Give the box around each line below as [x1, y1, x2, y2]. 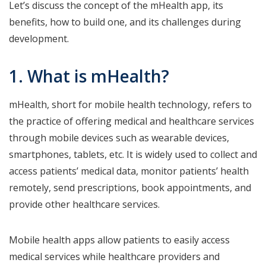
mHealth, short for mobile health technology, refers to [9, 98, 252, 112]
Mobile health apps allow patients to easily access [9, 233, 230, 247]
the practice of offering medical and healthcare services [9, 115, 254, 128]
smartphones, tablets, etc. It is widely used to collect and [9, 148, 257, 161]
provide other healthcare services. [9, 198, 162, 211]
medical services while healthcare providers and [9, 250, 220, 264]
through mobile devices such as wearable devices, [9, 131, 229, 145]
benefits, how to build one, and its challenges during [9, 15, 241, 29]
